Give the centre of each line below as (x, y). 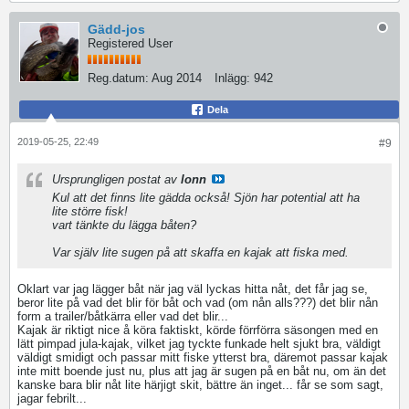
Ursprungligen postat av (116, 180)
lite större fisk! (90, 212)
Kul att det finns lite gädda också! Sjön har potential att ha (206, 198)
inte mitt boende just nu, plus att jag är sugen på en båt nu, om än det (202, 372)
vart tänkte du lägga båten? (124, 225)
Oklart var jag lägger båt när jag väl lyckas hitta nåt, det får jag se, (193, 289)
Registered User (130, 44)
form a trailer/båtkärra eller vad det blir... (123, 317)
